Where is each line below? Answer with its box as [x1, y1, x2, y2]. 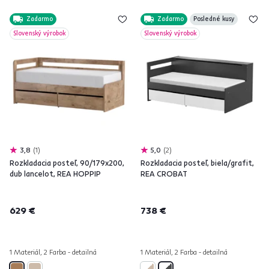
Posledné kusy [193, 15, 234, 23]
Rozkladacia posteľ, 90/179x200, [10, 158, 124, 168]
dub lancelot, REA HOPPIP [10, 169, 101, 178]
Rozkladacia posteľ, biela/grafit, [141, 158, 254, 168]
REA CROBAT [141, 169, 187, 178]
